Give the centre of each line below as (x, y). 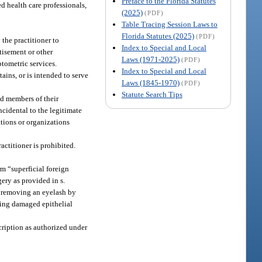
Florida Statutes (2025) (158, 36)
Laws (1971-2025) (150, 59)
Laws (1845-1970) (150, 82)
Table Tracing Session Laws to (169, 24)
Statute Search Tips (152, 94)
